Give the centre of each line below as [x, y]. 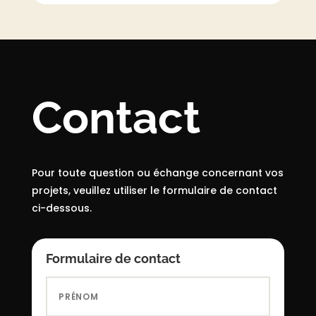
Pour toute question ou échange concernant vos [157, 172]
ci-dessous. [63, 208]
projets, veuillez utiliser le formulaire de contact [154, 190]
